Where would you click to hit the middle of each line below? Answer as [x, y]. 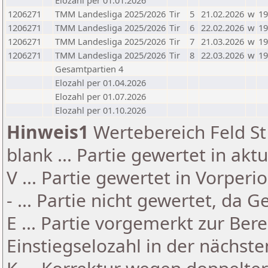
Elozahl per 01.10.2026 [100, 110]
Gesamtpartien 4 [89, 69]
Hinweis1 [48, 132]
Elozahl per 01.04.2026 [100, 83]
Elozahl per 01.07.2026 [100, 96]
